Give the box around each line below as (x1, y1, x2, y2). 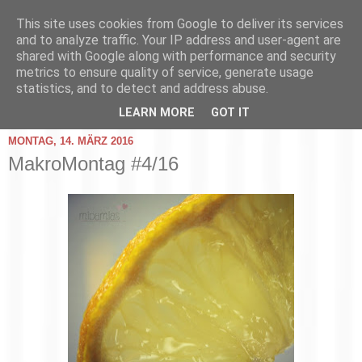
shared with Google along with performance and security (16, 48, 336, 64)
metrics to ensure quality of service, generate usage (16, 65, 314, 80)
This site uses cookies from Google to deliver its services (16, 16, 343, 32)
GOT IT (211, 106, 250, 120)
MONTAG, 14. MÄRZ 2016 (8, 135, 133, 148)
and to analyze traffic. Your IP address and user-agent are (16, 32, 341, 48)
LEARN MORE (119, 106, 195, 120)
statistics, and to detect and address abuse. (16, 81, 268, 96)
